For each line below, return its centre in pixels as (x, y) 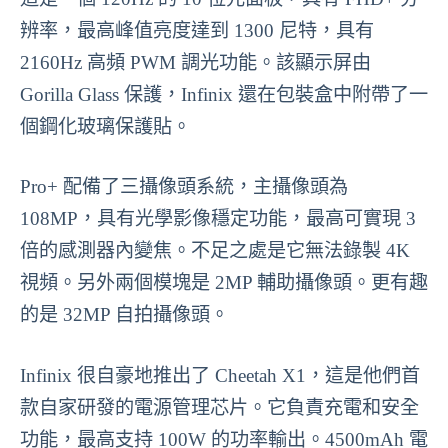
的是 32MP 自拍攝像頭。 (124, 315)
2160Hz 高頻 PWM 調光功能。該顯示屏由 (195, 62)
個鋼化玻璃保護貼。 (105, 126)
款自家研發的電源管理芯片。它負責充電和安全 (219, 408)
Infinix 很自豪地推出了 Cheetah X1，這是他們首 (220, 376)
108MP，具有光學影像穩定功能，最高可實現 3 (218, 219)
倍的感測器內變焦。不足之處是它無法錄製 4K (215, 251)
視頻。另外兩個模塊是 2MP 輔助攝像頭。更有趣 (224, 283)
